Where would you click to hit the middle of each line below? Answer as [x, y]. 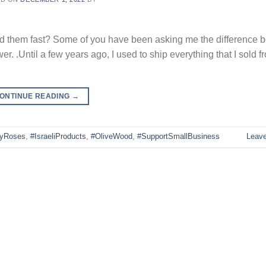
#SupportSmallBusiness [178, 137]
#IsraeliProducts [58, 137]
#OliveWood [112, 137]
